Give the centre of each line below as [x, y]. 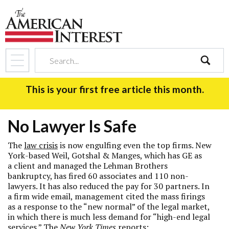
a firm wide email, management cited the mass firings [106, 196]
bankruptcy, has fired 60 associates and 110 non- [98, 176]
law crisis [41, 145]
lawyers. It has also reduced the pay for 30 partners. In [109, 186]
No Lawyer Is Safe [72, 126]
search [211, 78]
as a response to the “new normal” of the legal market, [109, 207]
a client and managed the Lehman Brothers [88, 166]
